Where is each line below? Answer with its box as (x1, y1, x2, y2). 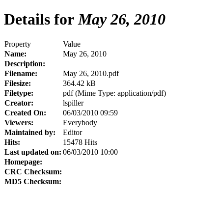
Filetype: (4, 88, 33, 97)
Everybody (63, 118, 97, 127)
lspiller (63, 98, 83, 107)
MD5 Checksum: (4, 177, 61, 186)
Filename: (4, 69, 37, 78)
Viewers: (4, 118, 33, 127)
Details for (4, 10, 74, 28)
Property (4, 39, 31, 48)
